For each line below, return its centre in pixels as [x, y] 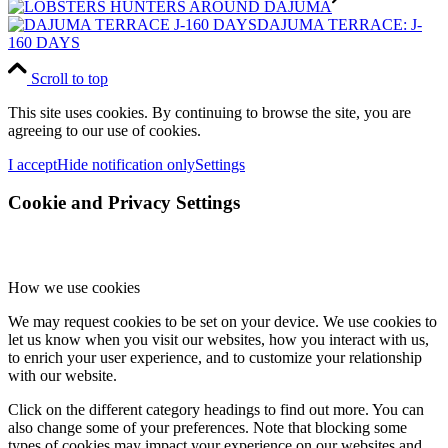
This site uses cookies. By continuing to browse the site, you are [209, 112]
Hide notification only [126, 164]
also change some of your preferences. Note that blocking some [207, 428]
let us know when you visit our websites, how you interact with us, [218, 340]
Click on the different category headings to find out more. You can [216, 410]
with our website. [62, 376]
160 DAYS [44, 42]
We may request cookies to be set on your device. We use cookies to [222, 322]
